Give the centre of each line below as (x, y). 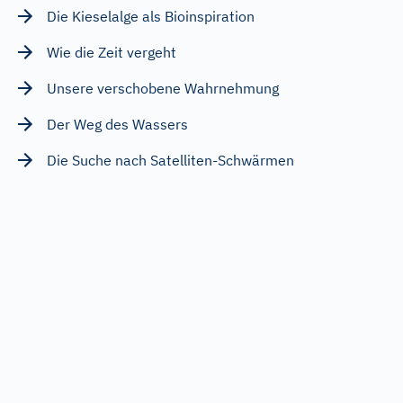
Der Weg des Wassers (117, 124)
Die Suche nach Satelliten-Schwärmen (170, 160)
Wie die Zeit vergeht (112, 52)
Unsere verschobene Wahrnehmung (163, 88)
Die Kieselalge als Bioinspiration (151, 16)
